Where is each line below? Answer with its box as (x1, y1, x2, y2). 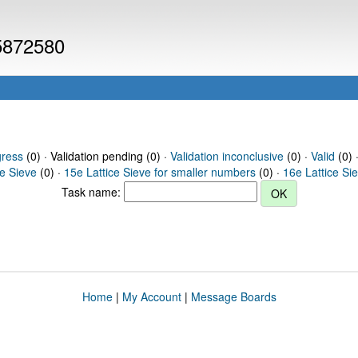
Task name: (61, 183, 124, 200)
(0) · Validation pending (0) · (22, 148, 170, 164)
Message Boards (190, 288, 276, 304)
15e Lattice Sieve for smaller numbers (64, 164, 256, 180)
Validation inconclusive (169, 148, 284, 164)
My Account (121, 288, 181, 304)
